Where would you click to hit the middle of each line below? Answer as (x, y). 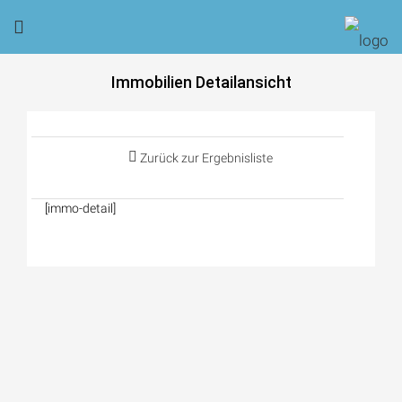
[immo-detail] (80, 208)
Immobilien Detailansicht (201, 82)
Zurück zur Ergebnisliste (205, 158)
